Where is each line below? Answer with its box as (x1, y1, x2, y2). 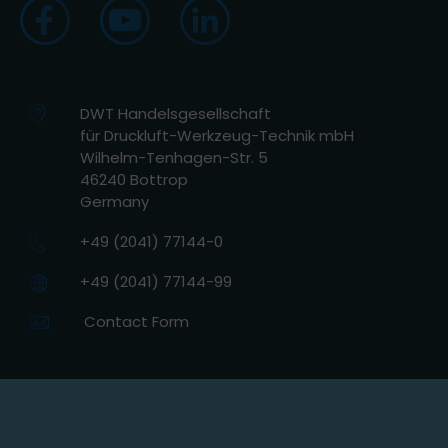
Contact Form (84, 310, 189, 332)
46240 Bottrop (80, 168, 188, 190)
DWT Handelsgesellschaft (80, 102, 271, 124)
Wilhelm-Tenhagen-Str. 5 (80, 146, 268, 168)
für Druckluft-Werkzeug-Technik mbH (80, 124, 354, 146)
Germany (80, 190, 149, 212)
